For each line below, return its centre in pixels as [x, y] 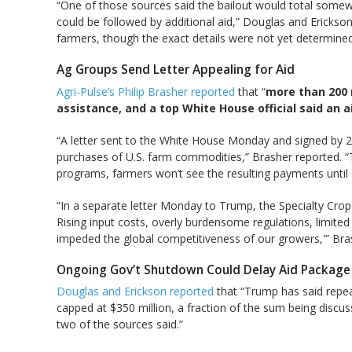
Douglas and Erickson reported [135, 291]
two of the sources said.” [120, 324]
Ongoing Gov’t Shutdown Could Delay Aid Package [203, 269]
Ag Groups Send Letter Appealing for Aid [176, 70]
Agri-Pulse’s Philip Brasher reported [146, 91]
